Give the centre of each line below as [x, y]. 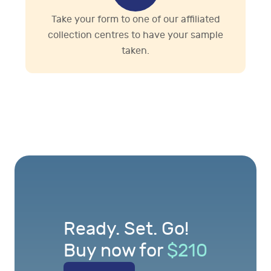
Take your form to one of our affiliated [135, 20]
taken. [135, 51]
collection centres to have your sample [135, 35]
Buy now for [113, 251]
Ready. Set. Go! [126, 229]
